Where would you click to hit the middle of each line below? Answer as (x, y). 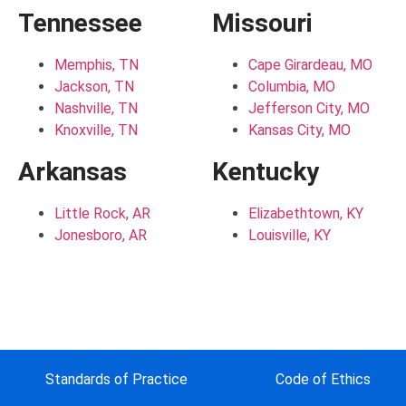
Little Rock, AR (102, 214)
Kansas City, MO (299, 130)
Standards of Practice (117, 380)
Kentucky (265, 172)
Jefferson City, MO (309, 109)
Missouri (262, 24)
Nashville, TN (96, 109)
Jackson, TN (94, 87)
